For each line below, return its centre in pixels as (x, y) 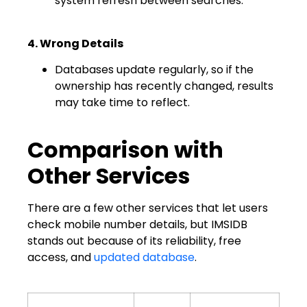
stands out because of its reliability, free (134, 241)
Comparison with (125, 150)
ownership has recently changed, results (164, 86)
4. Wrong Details (75, 43)
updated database (144, 258)
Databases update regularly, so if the (154, 70)
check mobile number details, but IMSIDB (137, 225)
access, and (61, 258)
